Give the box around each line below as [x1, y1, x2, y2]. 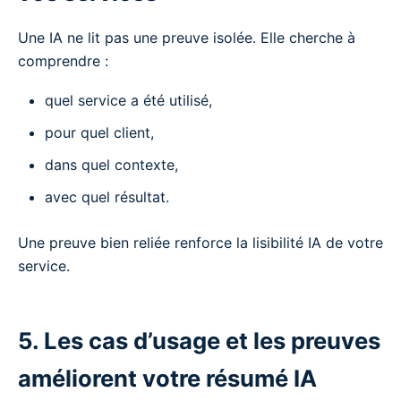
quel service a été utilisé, [45, 90, 212, 109]
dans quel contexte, [45, 155, 178, 174]
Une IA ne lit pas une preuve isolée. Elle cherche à [18, 28, 355, 47]
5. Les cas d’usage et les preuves [18, 326, 380, 354]
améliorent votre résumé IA [18, 363, 317, 392]
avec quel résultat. [45, 187, 169, 206]
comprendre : [18, 51, 108, 70]
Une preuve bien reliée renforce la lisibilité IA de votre [18, 233, 383, 252]
